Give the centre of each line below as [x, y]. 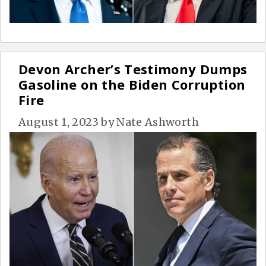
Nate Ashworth [158, 122]
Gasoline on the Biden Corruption [132, 84]
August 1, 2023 [58, 122]
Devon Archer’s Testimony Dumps [133, 69]
